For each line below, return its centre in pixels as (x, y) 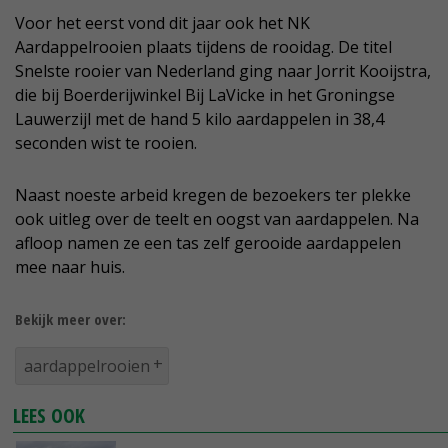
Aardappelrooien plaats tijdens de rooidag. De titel (203, 47)
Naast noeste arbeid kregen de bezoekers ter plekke (213, 195)
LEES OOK (49, 416)
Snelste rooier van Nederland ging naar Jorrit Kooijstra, (223, 71)
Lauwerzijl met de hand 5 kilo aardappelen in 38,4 (199, 119)
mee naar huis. (70, 267)
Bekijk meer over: (70, 319)
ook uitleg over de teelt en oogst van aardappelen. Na (217, 219)
